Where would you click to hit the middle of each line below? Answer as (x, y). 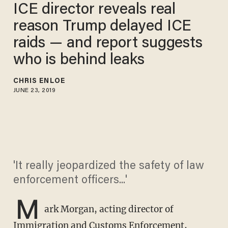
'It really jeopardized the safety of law (108, 167)
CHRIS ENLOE (39, 81)
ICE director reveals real (94, 10)
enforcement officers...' (70, 181)
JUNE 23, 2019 (34, 90)
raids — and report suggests (108, 44)
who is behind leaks (79, 60)
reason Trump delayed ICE (102, 27)
